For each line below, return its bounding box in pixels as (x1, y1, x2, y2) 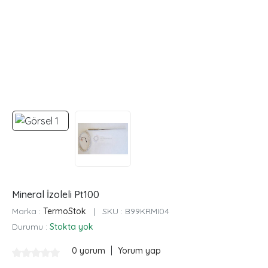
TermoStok (43, 206, 86, 217)
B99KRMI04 (125, 206, 169, 217)
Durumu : (12, 221, 50, 233)
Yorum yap (118, 245, 161, 257)
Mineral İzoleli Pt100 (12, 188, 99, 201)
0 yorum (72, 245, 108, 257)
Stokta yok (50, 221, 93, 233)
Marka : (12, 206, 43, 217)
